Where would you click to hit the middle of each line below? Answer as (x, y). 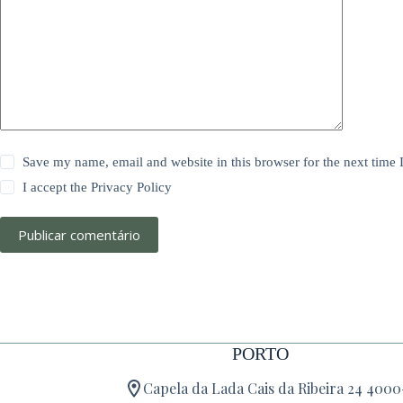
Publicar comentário (79, 235)
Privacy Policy (132, 187)
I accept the (57, 187)
